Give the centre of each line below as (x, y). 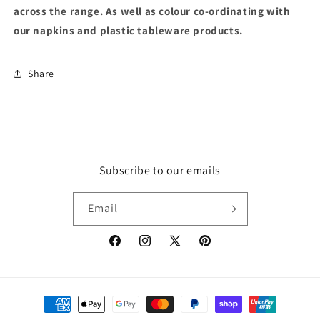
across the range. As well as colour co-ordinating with (152, 11)
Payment (45, 298)
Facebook (130, 248)
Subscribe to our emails (160, 171)
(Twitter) (187, 266)
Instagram (161, 248)
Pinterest (219, 248)
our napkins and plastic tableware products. (128, 31)
